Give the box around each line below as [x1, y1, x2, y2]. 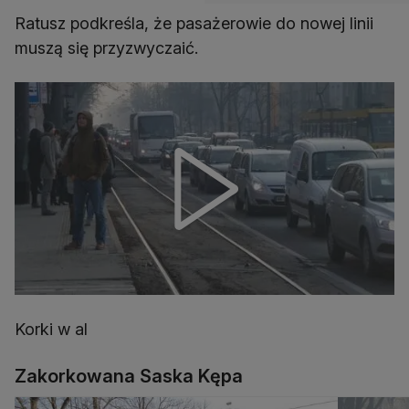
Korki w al [15, 320, 88, 340]
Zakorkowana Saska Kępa [15, 365, 243, 388]
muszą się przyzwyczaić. [15, 38, 198, 58]
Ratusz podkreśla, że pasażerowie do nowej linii [15, 14, 373, 34]
